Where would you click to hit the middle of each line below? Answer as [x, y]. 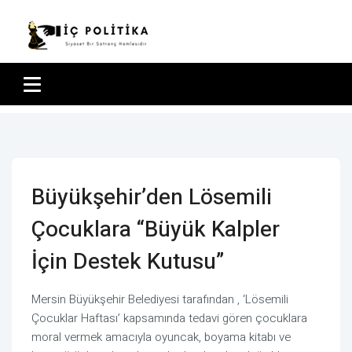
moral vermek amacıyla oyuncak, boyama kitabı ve [161, 337]
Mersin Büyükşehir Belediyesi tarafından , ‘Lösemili [160, 299]
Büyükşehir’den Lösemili [152, 198]
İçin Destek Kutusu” [128, 262]
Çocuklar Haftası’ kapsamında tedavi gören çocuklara [169, 318]
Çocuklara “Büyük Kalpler [156, 230]
